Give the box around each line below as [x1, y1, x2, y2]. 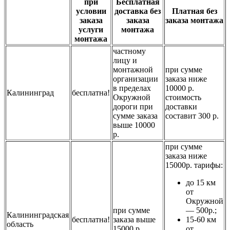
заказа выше [113, 215, 156, 224]
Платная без [171, 6, 217, 15]
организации [113, 74, 158, 83]
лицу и [113, 55, 137, 65]
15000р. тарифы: [165, 160, 223, 169]
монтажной [113, 65, 153, 74]
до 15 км [186, 178, 216, 187]
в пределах [113, 83, 151, 92]
